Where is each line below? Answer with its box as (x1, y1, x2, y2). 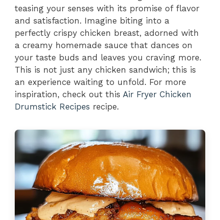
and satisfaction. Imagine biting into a (15, 15, 169, 26)
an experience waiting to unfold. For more (15, 77, 186, 87)
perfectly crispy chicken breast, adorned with (15, 27, 199, 38)
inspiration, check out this (15, 89, 123, 99)
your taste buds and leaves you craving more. (15, 52, 201, 62)
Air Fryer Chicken (123, 89, 192, 99)
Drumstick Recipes (15, 101, 90, 111)
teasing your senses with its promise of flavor (15, 3, 199, 13)
